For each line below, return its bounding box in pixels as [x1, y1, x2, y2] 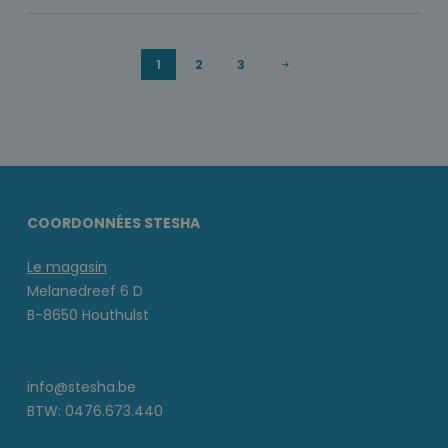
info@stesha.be [27, 377, 136, 398]
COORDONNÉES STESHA [27, 213, 200, 234]
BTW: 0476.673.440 [27, 401, 163, 422]
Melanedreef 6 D [27, 281, 143, 302]
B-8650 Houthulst [27, 305, 149, 326]
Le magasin [27, 257, 107, 278]
